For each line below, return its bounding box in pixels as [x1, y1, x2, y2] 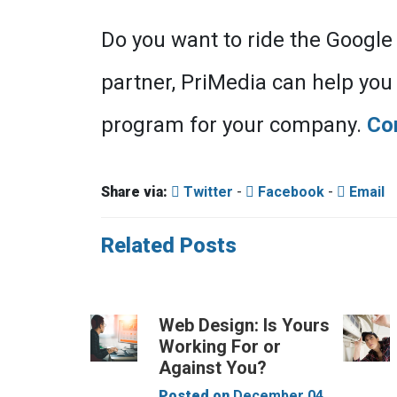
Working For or [159, 336, 282, 357]
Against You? [159, 357, 268, 378]
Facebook [254, 183, 324, 200]
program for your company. [101, 113, 367, 137]
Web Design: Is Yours [159, 315, 331, 336]
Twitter [180, 183, 233, 200]
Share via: [101, 183, 167, 200]
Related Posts [101, 233, 237, 258]
